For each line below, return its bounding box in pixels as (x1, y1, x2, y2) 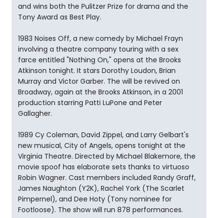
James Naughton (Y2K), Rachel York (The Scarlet (18, 183, 184, 193)
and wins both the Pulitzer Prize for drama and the (18, 1, 188, 11)
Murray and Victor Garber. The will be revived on (18, 76, 180, 86)
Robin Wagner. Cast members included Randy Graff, (18, 173, 196, 182)
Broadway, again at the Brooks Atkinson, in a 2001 (18, 87, 183, 97)
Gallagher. (18, 109, 52, 118)
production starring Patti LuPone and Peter (18, 98, 162, 108)
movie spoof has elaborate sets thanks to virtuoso (18, 162, 189, 172)
